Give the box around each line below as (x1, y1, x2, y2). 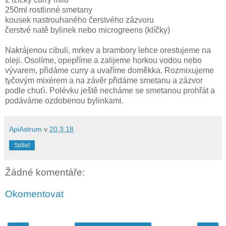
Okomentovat (5, 189, 64, 200)
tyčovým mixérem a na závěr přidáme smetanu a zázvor (5, 76, 203, 85)
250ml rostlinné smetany (5, 5, 92, 14)
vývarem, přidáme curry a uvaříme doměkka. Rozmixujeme (5, 66, 214, 75)
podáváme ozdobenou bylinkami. (5, 96, 124, 105)
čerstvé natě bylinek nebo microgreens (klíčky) (5, 25, 170, 34)
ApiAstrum (9, 125, 42, 133)
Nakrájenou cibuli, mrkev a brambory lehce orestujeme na (5, 45, 211, 54)
